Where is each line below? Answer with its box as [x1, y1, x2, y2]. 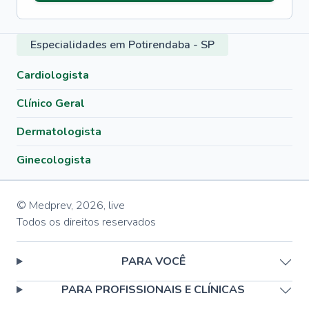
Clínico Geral [17, 96, 85, 111]
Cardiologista [17, 68, 89, 83]
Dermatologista [17, 124, 101, 139]
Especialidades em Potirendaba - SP [30, 37, 215, 52]
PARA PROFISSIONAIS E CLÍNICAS [61, 282, 246, 297]
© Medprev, [17, 198, 73, 213]
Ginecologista [17, 152, 91, 168]
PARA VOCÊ [121, 254, 186, 269]
